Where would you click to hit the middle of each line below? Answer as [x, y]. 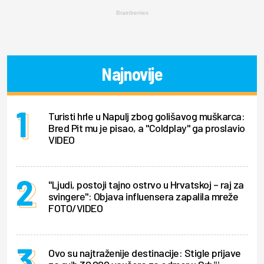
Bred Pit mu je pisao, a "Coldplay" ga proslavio [147, 128]
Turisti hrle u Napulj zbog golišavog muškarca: [146, 116]
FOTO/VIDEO [75, 208]
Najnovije [132, 73]
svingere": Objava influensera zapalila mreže [143, 196]
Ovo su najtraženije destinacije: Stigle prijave [145, 253]
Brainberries [132, 12]
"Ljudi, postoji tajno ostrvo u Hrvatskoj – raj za [146, 184]
